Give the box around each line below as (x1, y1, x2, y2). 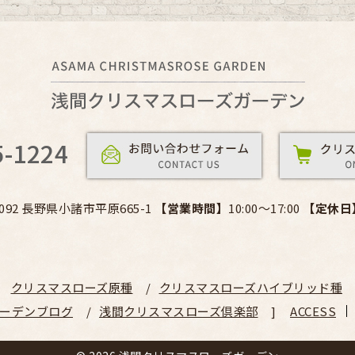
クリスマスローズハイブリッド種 (158, 279, 342, 296)
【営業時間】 (155, 200, 228, 217)
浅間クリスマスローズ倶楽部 (99, 303, 258, 320)
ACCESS (290, 303, 336, 320)
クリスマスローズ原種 (10, 279, 133, 296)
